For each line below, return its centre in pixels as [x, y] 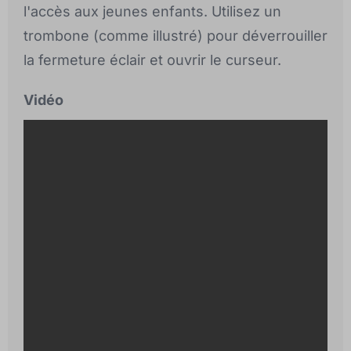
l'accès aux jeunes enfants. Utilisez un [152, 11]
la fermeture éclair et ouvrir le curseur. [152, 60]
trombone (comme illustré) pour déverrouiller [175, 35]
